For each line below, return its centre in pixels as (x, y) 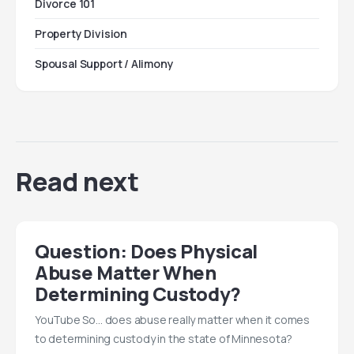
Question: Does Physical (147, 251)
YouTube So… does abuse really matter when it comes (172, 320)
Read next (77, 182)
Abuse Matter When (126, 272)
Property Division (81, 34)
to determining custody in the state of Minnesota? (164, 339)
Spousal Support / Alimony (104, 64)
